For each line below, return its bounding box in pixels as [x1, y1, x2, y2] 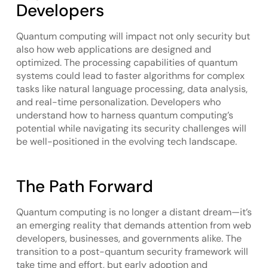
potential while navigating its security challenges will [16, 121, 246, 135]
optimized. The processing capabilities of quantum [16, 56, 237, 69]
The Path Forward [16, 175, 153, 197]
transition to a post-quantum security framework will [16, 245, 248, 258]
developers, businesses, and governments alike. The [16, 232, 242, 245]
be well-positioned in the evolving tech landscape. [16, 135, 237, 148]
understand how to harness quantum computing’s [16, 108, 233, 121]
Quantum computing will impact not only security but [16, 29, 250, 42]
